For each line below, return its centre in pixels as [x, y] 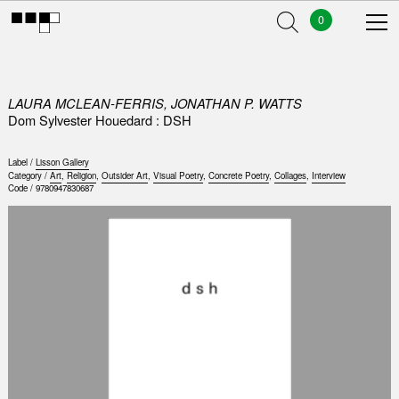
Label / [21, 163]
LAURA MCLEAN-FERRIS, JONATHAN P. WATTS [155, 102]
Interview [328, 176]
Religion [81, 176]
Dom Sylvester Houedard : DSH [99, 119]
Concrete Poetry [238, 176]
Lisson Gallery [62, 163]
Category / [28, 176]
